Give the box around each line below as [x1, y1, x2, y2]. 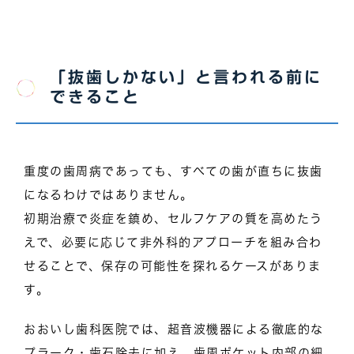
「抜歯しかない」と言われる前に [50, 68, 322, 85]
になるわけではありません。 [24, 188, 194, 201]
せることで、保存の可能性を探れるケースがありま [24, 259, 322, 272]
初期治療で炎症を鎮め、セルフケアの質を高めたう [24, 212, 323, 224]
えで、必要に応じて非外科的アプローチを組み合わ [24, 235, 322, 248]
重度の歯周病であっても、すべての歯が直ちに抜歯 [24, 164, 323, 177]
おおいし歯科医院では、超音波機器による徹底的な [24, 322, 324, 335]
